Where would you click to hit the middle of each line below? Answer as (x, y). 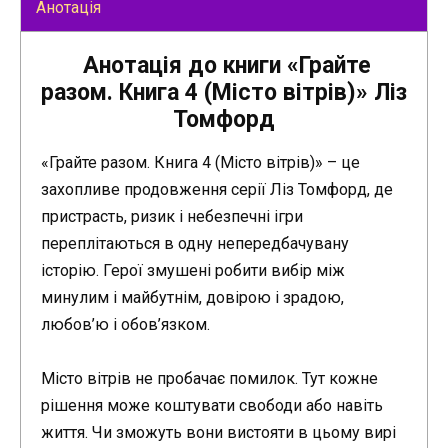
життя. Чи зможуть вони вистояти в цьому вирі (218, 433)
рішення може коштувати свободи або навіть (212, 406)
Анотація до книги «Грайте (224, 66)
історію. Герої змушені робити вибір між (193, 271)
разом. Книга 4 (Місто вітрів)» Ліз (224, 93)
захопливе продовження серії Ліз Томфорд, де (217, 190)
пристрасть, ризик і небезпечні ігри (172, 217)
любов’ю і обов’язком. (125, 325)
